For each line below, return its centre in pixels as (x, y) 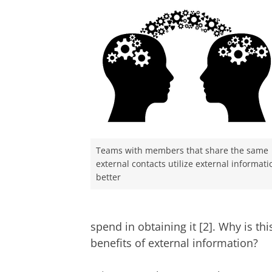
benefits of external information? (174, 243)
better (108, 177)
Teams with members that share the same (182, 150)
